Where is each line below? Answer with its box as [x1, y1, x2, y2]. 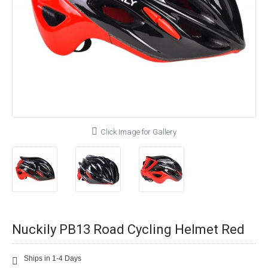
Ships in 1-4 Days [24, 254, 81, 263]
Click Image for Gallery [100, 127, 176, 136]
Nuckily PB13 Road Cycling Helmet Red [12, 222, 245, 237]
